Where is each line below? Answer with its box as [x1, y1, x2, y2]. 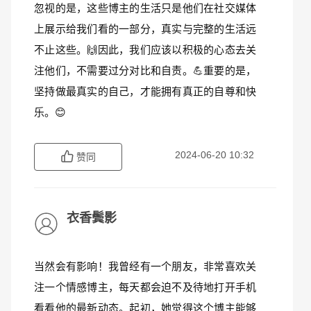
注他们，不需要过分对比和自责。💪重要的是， [34, 65, 256, 76]
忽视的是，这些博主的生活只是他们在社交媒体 [34, 2, 256, 14]
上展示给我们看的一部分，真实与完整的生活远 [34, 23, 256, 35]
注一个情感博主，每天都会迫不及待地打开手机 [34, 281, 256, 293]
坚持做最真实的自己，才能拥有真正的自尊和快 [34, 85, 256, 97]
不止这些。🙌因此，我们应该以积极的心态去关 [34, 44, 256, 56]
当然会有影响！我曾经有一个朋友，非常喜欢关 [34, 260, 256, 272]
